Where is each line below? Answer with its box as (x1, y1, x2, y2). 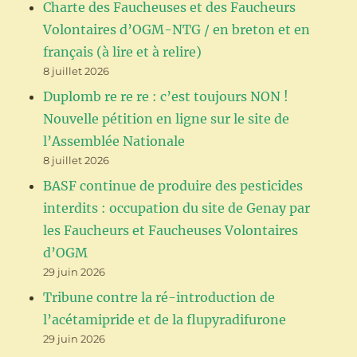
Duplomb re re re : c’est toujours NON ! (43, 88, 289, 104)
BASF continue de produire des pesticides (43, 177, 304, 194)
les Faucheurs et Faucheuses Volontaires (43, 222, 299, 238)
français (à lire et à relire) (43, 43, 202, 60)
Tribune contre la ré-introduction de (43, 288, 276, 305)
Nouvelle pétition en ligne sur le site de (43, 110, 290, 127)
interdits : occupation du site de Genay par (43, 199, 311, 216)
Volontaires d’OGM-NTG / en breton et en (43, 21, 311, 37)
